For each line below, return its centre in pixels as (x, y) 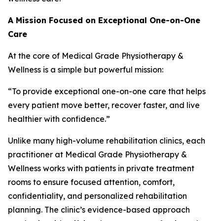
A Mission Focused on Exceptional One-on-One (104, 20)
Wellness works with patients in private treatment (101, 168)
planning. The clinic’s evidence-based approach (99, 210)
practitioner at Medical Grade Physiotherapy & (97, 154)
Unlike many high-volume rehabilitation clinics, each (107, 141)
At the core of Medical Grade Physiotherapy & (96, 56)
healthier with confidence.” (59, 119)
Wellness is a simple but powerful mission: (86, 70)
